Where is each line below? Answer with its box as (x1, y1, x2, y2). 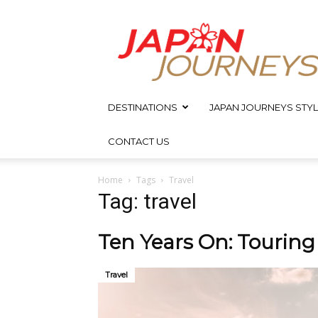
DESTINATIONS (108, 102, 177, 113)
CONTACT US (108, 136, 170, 147)
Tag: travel (98, 189, 197, 214)
